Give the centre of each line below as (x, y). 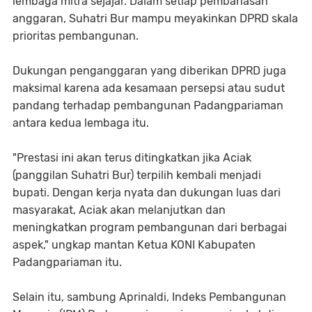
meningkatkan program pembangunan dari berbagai (150, 228)
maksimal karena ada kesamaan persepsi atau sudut (149, 88)
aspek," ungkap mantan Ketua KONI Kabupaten (134, 245)
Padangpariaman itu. (67, 263)
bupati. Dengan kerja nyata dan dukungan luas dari (147, 193)
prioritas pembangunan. (76, 36)
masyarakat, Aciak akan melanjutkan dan (119, 210)
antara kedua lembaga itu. (81, 123)
